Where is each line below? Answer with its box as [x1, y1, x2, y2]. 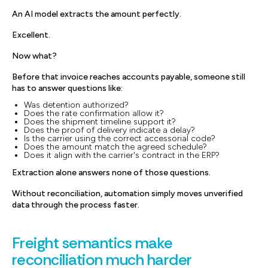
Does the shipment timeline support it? [24, 117, 176, 127]
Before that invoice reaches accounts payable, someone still [12, 72, 245, 82]
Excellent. [12, 30, 50, 40]
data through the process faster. [12, 200, 139, 210]
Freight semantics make [12, 233, 173, 253]
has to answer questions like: [12, 83, 123, 93]
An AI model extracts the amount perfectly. [12, 9, 181, 19]
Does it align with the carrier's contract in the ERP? [24, 150, 220, 160]
